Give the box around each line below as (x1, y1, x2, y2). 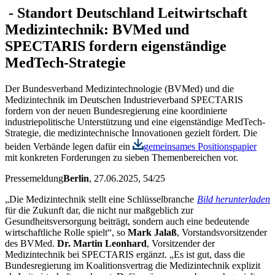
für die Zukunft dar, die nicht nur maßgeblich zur (5, 204, 193, 215)
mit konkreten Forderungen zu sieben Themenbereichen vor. (5, 152, 238, 163)
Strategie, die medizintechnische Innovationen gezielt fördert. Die (5, 127, 257, 138)
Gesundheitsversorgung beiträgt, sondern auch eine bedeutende (5, 215, 249, 227)
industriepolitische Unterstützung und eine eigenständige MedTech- (5, 116, 265, 127)
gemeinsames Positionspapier (144, 141, 257, 152)
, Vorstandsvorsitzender (177, 227, 267, 238)
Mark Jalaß (128, 227, 177, 238)
